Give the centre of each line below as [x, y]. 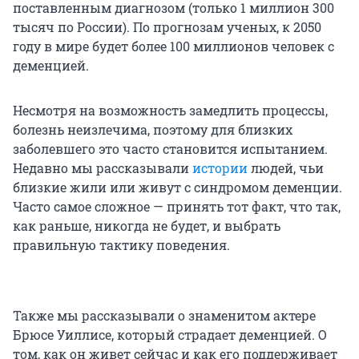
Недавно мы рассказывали [103, 168]
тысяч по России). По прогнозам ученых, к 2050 [167, 27]
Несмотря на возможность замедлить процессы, [170, 111]
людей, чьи [286, 168]
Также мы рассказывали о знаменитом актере [164, 316]
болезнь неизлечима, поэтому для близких [153, 130]
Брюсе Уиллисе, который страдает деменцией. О [170, 335]
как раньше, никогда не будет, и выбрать [147, 226]
